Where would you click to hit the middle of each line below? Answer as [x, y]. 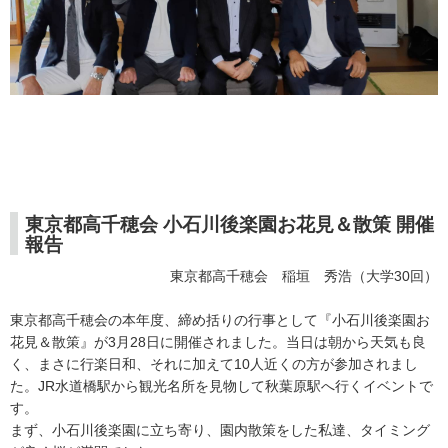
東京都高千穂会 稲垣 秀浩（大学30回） [304, 276]
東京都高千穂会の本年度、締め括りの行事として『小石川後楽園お [220, 320]
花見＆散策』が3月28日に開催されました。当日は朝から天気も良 [218, 342]
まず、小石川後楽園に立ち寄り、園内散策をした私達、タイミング [220, 430]
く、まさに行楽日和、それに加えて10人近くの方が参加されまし [214, 364]
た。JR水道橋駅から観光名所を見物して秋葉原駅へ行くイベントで [221, 386]
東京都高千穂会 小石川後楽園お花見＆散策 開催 [229, 225]
